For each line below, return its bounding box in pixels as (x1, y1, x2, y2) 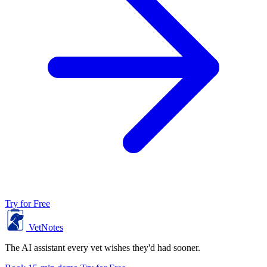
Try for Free (5, 198, 50, 209)
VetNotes (29, 222, 63, 233)
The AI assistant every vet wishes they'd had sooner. (5, 243, 200, 253)
